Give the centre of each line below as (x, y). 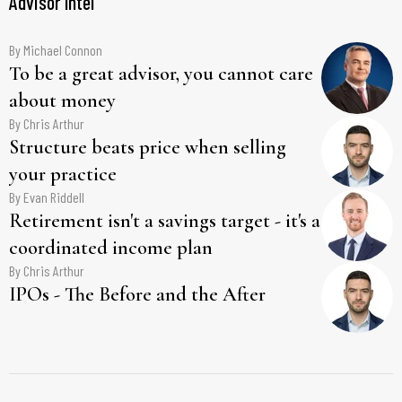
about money (62, 100)
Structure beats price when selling (148, 147)
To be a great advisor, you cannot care (161, 73)
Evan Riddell (54, 197)
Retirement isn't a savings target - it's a (165, 220)
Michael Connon (63, 49)
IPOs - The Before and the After (137, 294)
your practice (63, 174)
